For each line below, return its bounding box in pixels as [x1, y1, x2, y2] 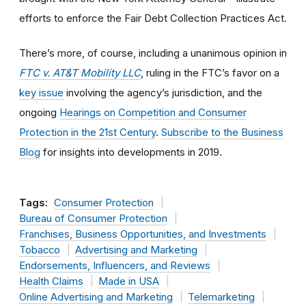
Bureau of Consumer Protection [19, 212, 167, 225]
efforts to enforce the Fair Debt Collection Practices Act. [19, 11, 287, 25]
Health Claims [19, 275, 83, 288]
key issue [19, 85, 64, 99]
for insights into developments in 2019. [40, 145, 222, 158]
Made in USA [98, 275, 159, 288]
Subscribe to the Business [161, 125, 283, 139]
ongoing [19, 105, 59, 119]
